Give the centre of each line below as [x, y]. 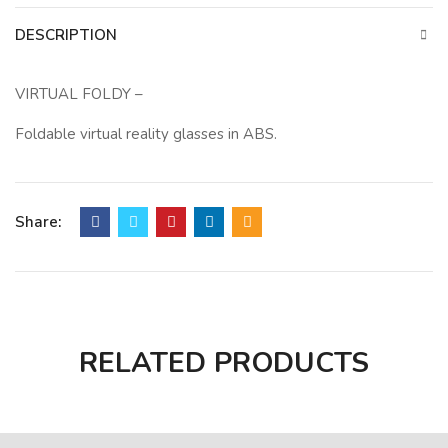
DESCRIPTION [66, 35]
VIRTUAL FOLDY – [79, 94]
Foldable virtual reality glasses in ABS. [146, 134]
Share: [38, 222]
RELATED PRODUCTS [224, 363]
